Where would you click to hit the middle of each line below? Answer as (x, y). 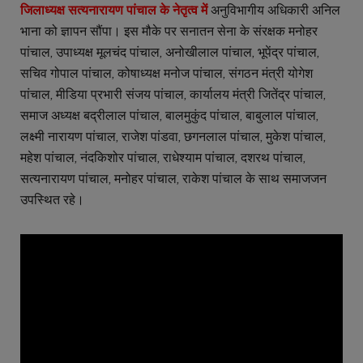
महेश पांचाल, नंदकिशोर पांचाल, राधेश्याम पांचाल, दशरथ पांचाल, (163, 158)
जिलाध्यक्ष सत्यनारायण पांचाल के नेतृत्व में (114, 11)
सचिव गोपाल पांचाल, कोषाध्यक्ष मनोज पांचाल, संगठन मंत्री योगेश (167, 74)
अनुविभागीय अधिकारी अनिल (275, 11)
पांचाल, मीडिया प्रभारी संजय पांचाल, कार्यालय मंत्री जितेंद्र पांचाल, (173, 95)
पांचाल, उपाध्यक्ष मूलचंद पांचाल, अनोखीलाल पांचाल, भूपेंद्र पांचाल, (170, 53)
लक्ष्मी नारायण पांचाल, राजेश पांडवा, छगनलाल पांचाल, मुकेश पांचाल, (173, 137)
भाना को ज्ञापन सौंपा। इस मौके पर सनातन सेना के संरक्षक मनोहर (169, 32)
